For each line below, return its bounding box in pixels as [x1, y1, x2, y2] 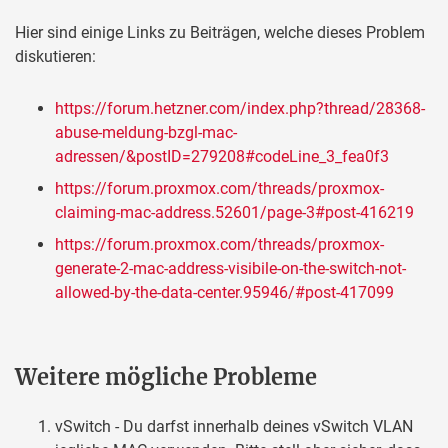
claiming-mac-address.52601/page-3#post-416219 [55, 203, 414, 223]
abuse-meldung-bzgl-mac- [55, 123, 237, 143]
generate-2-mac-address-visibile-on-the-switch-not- [55, 259, 406, 279]
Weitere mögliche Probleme [15, 364, 317, 392]
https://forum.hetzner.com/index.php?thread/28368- [55, 99, 425, 119]
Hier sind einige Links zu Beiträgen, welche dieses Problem [15, 22, 425, 42]
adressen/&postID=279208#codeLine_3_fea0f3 [55, 147, 389, 167]
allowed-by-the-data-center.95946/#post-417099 [55, 283, 394, 303]
